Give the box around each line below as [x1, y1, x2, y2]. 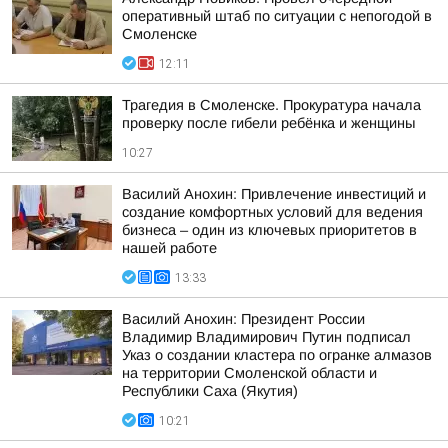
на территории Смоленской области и [122, 365, 377, 381]
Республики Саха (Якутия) [122, 383, 298, 399]
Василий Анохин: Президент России [122, 311, 365, 327]
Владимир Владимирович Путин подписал [122, 329, 411, 345]
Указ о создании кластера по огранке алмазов [122, 347, 432, 363]
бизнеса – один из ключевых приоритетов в [122, 222, 417, 238]
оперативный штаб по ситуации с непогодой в [122, 8, 432, 24]
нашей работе [122, 240, 217, 256]
